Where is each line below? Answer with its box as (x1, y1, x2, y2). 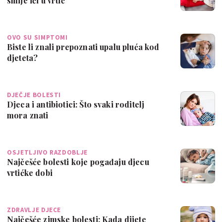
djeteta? (7, 52, 38, 63)
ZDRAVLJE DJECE (7, 205, 61, 214)
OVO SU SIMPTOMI (7, 33, 68, 42)
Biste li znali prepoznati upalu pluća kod (7, 41, 160, 52)
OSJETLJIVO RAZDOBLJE (7, 148, 88, 157)
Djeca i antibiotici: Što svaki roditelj (7, 99, 145, 110)
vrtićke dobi (7, 167, 53, 178)
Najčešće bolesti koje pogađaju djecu (7, 156, 149, 167)
